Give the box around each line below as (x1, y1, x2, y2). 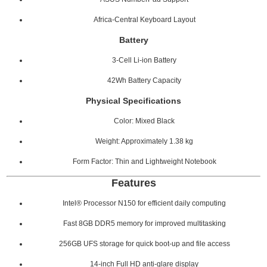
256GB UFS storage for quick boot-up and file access (58, 239, 230, 248)
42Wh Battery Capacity (107, 76, 181, 85)
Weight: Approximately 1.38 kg (95, 136, 193, 145)
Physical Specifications (86, 95, 181, 105)
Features (111, 176, 156, 189)
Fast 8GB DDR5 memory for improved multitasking (63, 219, 226, 228)
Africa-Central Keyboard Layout (93, 15, 195, 24)
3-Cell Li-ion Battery (112, 55, 176, 64)
